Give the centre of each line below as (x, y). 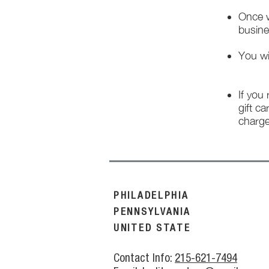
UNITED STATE (152, 228)
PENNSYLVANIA (152, 211)
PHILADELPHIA (151, 195)
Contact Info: (144, 258)
